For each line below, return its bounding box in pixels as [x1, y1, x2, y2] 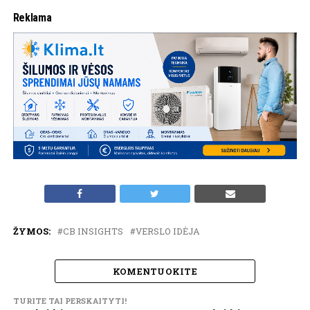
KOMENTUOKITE [112, 265, 198, 277]
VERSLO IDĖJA [135, 225, 200, 237]
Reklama [12, 10, 52, 24]
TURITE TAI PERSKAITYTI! [12, 295, 127, 306]
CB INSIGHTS [62, 225, 123, 237]
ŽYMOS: [12, 225, 51, 237]
